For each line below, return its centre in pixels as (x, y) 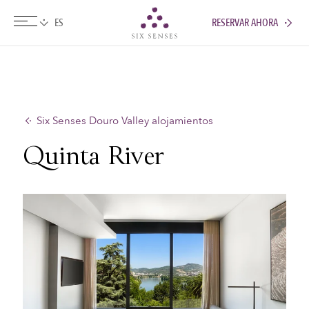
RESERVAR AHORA (245, 22)
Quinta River (92, 159)
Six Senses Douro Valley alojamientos (124, 121)
